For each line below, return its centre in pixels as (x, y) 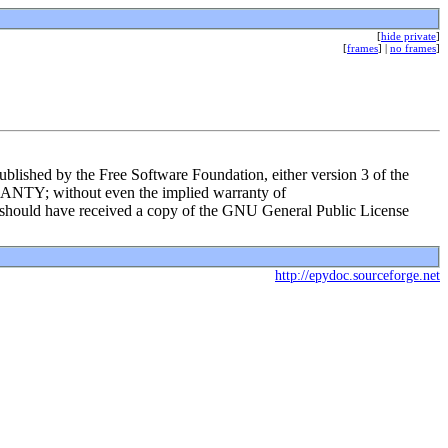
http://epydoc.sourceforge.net (357, 275)
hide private (408, 36)
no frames (413, 48)
